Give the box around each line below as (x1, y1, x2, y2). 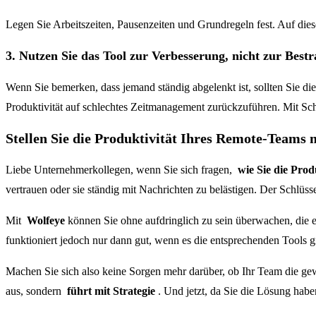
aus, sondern (6, 284, 67, 297)
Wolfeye (27, 214, 65, 226)
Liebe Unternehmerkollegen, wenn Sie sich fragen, (6, 163, 238, 176)
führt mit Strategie (67, 284, 155, 297)
